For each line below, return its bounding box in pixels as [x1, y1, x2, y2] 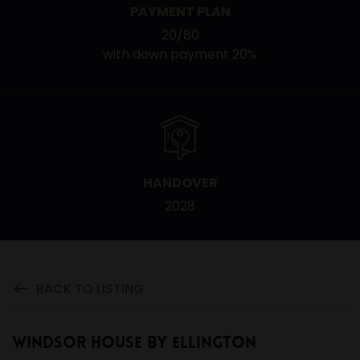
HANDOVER [142, 174, 218, 192]
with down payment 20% [103, 45, 257, 63]
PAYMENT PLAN [129, 2, 231, 21]
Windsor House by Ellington [12, 336, 256, 352]
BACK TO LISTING [36, 280, 144, 298]
